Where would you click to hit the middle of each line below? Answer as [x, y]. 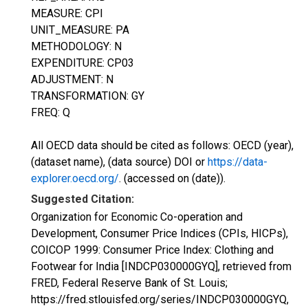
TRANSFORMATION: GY [88, 96]
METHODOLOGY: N [76, 46]
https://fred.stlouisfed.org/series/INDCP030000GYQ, [160, 299]
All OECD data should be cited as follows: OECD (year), [162, 145]
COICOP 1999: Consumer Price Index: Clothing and [152, 250]
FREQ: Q [51, 112]
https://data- [238, 162]
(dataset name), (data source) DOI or [119, 162]
